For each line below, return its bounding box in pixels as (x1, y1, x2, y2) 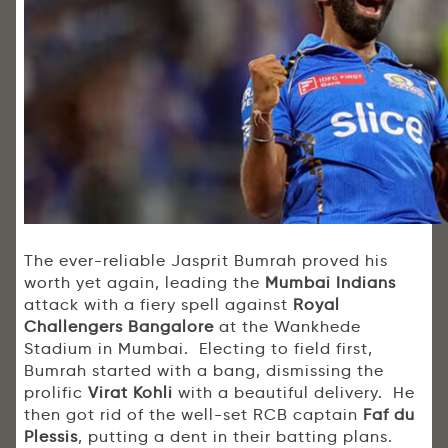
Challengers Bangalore (24, 317, 214, 337)
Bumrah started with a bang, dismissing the (24, 361, 384, 381)
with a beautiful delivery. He (173, 383, 415, 403)
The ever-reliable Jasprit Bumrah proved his (24, 251, 388, 271)
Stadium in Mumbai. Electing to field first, (24, 339, 373, 359)
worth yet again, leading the (24, 273, 265, 293)
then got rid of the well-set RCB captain (24, 405, 363, 425)
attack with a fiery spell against (24, 295, 293, 315)
